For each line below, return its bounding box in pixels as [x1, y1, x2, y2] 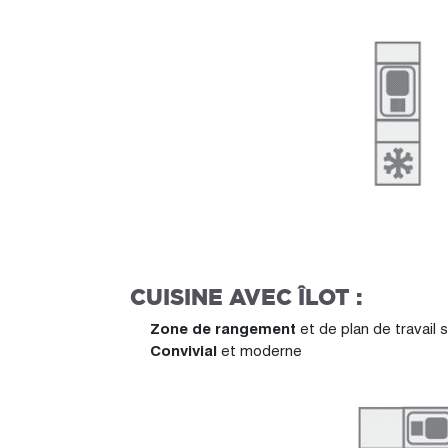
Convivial [150, 342, 221, 359]
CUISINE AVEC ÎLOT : [130, 282, 362, 312]
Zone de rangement [150, 320, 300, 337]
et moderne [221, 342, 302, 359]
